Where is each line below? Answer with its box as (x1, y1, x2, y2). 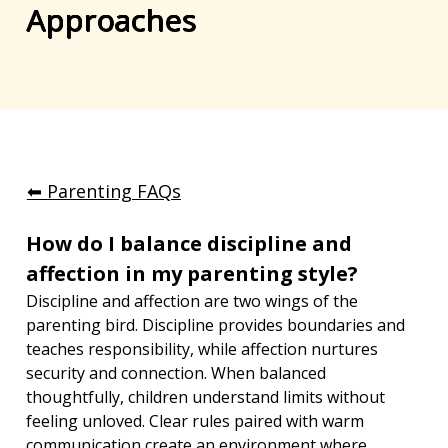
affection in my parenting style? (26, 260, 359, 288)
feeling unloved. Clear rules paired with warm (26, 410, 369, 433)
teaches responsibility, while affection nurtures (26, 338, 383, 361)
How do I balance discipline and (26, 230, 358, 258)
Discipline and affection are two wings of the (26, 290, 363, 313)
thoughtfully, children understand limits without (26, 386, 390, 409)
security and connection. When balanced (26, 362, 331, 385)
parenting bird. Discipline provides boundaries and (26, 314, 410, 337)
